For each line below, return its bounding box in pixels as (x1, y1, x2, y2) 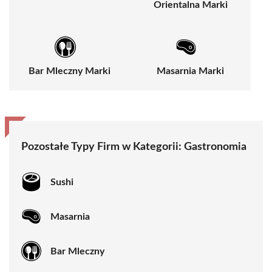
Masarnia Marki (157, 66, 224, 76)
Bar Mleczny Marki (29, 66, 110, 76)
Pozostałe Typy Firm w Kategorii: (21, 141, 184, 153)
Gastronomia (184, 141, 246, 153)
